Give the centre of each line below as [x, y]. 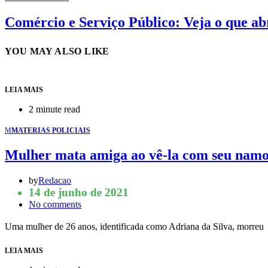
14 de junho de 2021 [79, 192]
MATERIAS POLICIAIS [51, 131]
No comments [55, 204]
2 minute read [54, 109]
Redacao [55, 180]
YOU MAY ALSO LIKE [57, 51]
